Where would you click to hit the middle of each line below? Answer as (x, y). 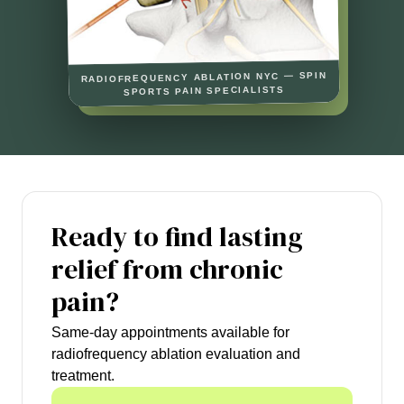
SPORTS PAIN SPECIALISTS (204, 91)
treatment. (83, 376)
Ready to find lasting (177, 237)
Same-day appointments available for (170, 333)
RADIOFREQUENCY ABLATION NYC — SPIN (204, 77)
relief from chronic (167, 270)
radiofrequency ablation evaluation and (176, 354)
